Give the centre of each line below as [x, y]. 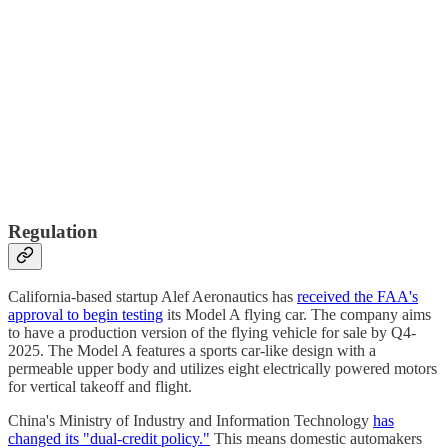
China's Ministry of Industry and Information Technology [190, 421]
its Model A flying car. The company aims [297, 315]
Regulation [53, 231]
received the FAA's [357, 297]
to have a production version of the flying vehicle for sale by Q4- [212, 333]
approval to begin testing [85, 315]
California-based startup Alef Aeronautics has [152, 297]
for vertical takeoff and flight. [100, 387]
